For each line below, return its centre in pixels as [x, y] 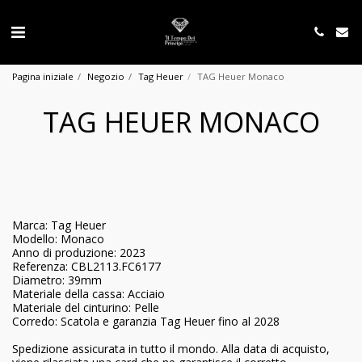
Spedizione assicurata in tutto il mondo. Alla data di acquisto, [171, 349]
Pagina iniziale [43, 76]
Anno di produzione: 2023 [79, 253]
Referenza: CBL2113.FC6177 [86, 266]
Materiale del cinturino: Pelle [86, 307]
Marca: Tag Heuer [59, 225]
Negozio [106, 76]
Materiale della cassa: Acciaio [88, 294]
